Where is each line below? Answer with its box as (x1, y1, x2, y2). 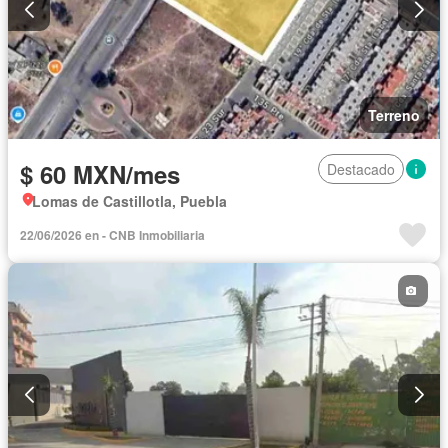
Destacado (327, 158, 395, 179)
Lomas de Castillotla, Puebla (32, 190, 227, 211)
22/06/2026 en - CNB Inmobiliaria (20, 225, 205, 244)
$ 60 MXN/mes (20, 156, 180, 191)
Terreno (368, 104, 420, 125)
